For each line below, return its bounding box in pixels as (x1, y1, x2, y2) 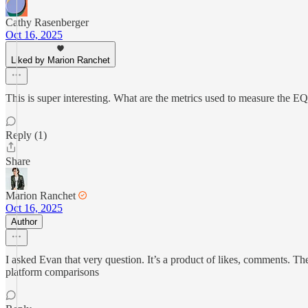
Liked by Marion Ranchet (11, 55, 110, 65)
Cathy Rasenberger (5, 16, 89, 28)
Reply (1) (5, 129, 47, 141)
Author (11, 217, 37, 227)
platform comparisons (5, 266, 99, 278)
